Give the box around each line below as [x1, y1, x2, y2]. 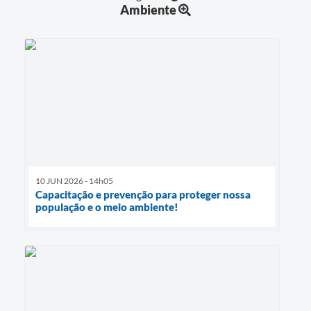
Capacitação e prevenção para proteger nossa [35, 188, 251, 201]
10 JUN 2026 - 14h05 [35, 176, 113, 187]
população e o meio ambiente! [35, 201, 178, 214]
